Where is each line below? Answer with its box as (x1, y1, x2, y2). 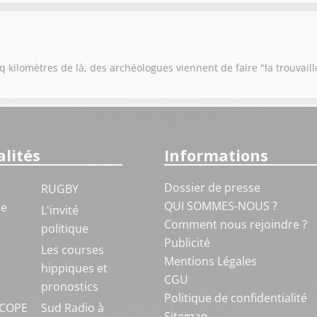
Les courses (40, 242, 104, 258)
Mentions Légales (163, 253, 257, 269)
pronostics (40, 279, 98, 294)
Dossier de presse (163, 180, 260, 195)
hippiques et (40, 260, 108, 276)
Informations (163, 144, 268, 166)
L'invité (40, 202, 79, 218)
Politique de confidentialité (163, 290, 307, 306)
